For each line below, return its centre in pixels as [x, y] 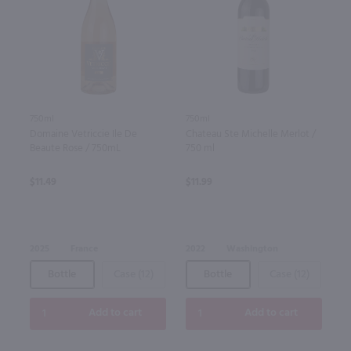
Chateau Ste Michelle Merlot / [250, 134]
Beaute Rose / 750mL [75, 148]
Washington [252, 249]
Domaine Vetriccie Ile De [83, 134]
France [84, 249]
